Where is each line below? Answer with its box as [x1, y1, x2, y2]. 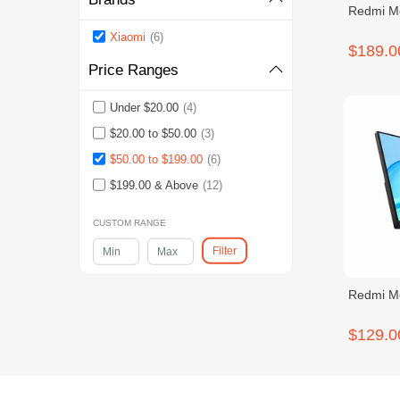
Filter [212, 244, 237, 257]
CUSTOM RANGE [92, 218, 166, 228]
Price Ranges [87, 62, 179, 79]
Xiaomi [109, 30, 146, 44]
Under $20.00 [109, 101, 179, 114]
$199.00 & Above [109, 179, 198, 192]
